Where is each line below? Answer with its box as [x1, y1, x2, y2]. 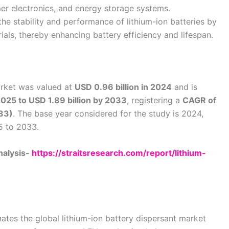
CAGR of [182, 95, 216, 105]
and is [172, 81, 197, 92]
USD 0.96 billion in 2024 [75, 81, 172, 92]
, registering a [127, 95, 182, 105]
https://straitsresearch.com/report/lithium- [32, 148, 206, 158]
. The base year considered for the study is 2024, [13, 108, 203, 119]
